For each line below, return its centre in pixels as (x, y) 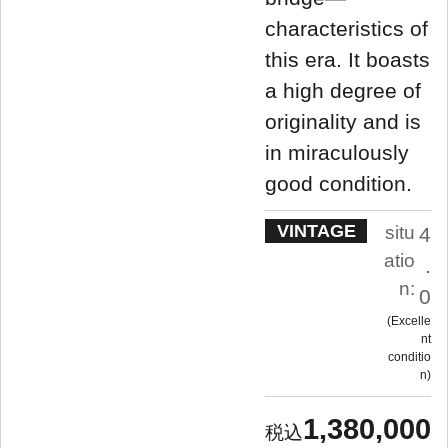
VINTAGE (316, 230)
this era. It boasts (347, 59)
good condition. (338, 183)
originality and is (343, 121)
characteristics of (346, 28)
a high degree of (343, 90)
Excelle (411, 320)
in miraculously (337, 152)
